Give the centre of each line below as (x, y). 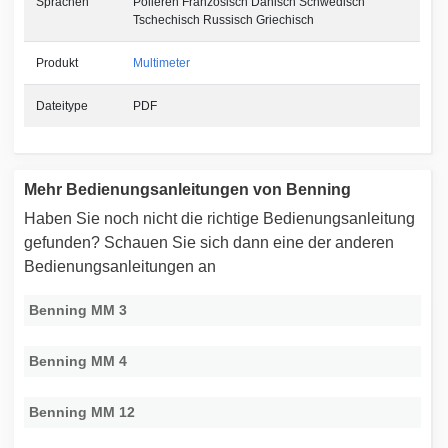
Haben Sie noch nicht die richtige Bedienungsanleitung (220, 218)
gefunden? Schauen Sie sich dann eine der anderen (209, 242)
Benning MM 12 (82, 411)
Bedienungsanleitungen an (120, 266)
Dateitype (62, 105)
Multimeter (162, 62)
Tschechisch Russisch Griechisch (224, 19)
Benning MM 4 (78, 360)
